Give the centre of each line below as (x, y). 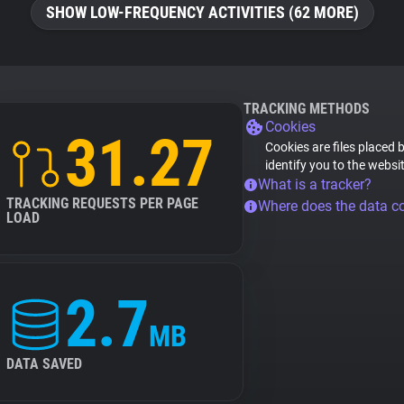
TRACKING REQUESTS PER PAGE (102, 203)
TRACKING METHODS (307, 109)
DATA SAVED (44, 364)
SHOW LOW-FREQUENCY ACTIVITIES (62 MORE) (202, 12)
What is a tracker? (315, 184)
